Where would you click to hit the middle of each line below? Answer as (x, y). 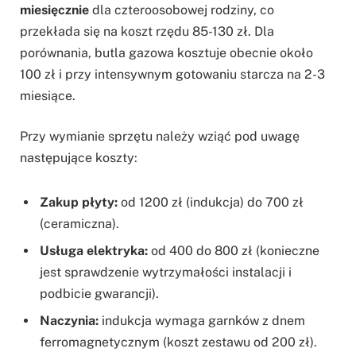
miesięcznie (54, 10)
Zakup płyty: (79, 203)
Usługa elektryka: (94, 251)
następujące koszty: (79, 158)
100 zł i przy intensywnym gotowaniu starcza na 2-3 (172, 74)
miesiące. (48, 95)
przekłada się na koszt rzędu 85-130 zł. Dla (147, 31)
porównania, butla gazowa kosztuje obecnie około (166, 52)
